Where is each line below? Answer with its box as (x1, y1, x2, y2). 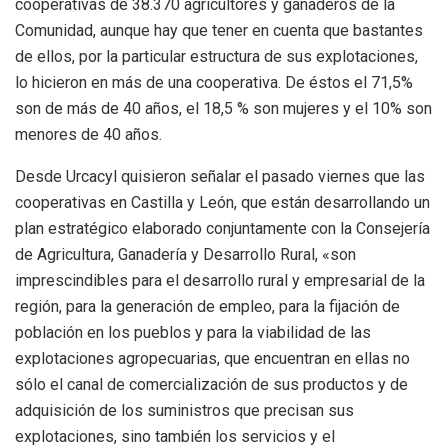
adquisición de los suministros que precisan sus (15, 401, 354, 421)
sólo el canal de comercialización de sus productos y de (15, 375, 408, 395)
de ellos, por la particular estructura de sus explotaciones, (15, 47, 418, 67)
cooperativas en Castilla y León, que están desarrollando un (15, 193, 430, 213)
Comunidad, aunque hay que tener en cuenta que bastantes (15, 21, 423, 41)
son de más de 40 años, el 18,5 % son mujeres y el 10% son (15, 99, 432, 119)
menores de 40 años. (15, 125, 162, 145)
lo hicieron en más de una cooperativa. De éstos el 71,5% (15, 73, 413, 93)
